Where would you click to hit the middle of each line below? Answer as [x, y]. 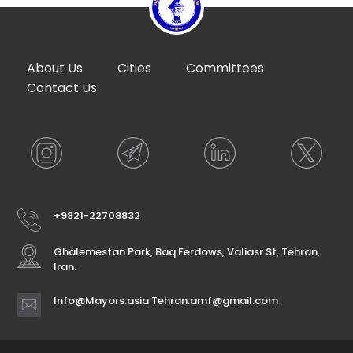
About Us [55, 68]
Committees [225, 68]
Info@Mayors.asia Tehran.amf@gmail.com [166, 300]
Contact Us [62, 87]
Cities [134, 68]
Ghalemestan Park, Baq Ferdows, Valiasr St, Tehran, [187, 251]
